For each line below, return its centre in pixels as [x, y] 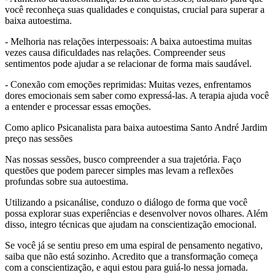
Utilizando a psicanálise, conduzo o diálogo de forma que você [126, 202]
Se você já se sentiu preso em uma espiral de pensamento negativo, [134, 245]
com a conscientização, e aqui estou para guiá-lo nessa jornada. [126, 267]
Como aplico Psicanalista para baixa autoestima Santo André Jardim [136, 127]
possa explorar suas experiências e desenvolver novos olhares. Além [136, 213]
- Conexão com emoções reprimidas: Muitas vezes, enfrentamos [128, 84]
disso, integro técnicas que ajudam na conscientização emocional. [131, 224]
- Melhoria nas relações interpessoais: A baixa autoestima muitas [128, 41]
